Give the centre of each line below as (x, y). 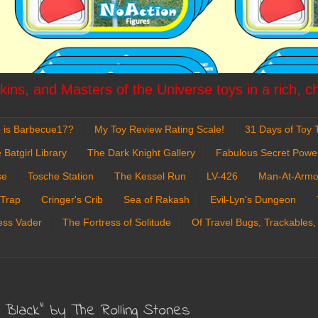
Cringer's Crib (72, 199)
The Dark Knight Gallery (141, 152)
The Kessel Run (150, 176)
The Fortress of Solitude (117, 223)
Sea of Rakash (157, 199)
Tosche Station (61, 176)
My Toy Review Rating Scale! (159, 130)
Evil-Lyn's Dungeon (253, 199)
